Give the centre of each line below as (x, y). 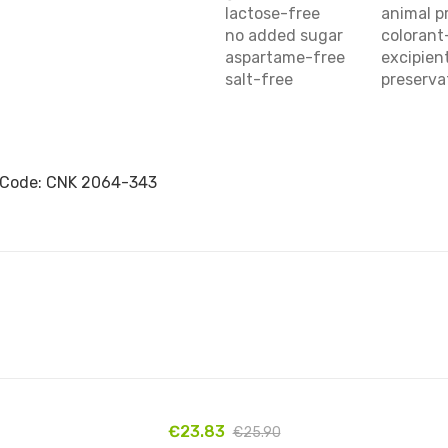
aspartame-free (285, 57)
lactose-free (272, 13)
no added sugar (284, 35)
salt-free (259, 79)
